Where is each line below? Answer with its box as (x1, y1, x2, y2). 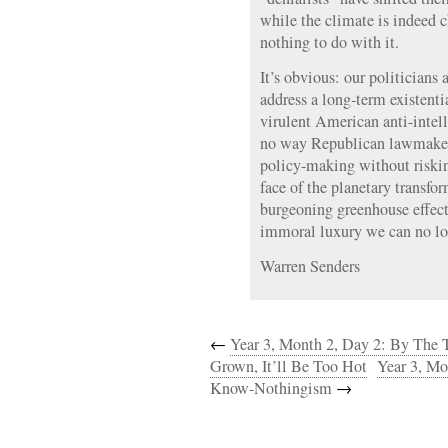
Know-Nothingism (210, 377, 332, 399)
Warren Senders (260, 255, 360, 277)
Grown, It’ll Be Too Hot (210, 355, 367, 377)
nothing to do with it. (260, 31, 399, 53)
